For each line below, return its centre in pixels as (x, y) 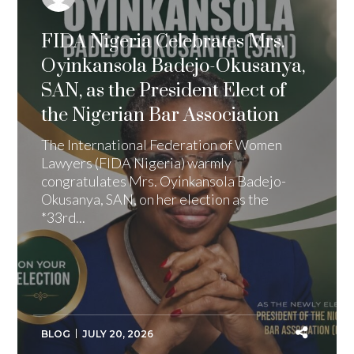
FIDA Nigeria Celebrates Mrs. (164, 41)
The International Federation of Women (162, 144)
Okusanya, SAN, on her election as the (155, 199)
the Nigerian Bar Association (160, 115)
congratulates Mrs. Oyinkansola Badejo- (164, 181)
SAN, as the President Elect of (164, 90)
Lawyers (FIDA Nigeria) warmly (137, 162)
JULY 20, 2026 (118, 333)
